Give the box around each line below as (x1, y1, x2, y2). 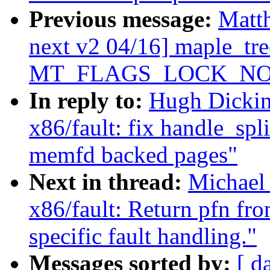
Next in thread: (29, 169, 188, 195)
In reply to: (29, 87, 149, 114)
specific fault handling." (29, 223, 257, 250)
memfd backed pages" (29, 142, 237, 168)
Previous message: (29, 6, 218, 33)
